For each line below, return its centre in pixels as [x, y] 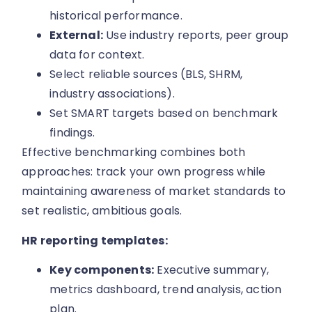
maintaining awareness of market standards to [154, 192]
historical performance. [116, 16]
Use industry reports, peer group [196, 36]
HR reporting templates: [95, 240]
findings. [72, 133]
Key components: [102, 270]
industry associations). [112, 94]
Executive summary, [212, 270]
